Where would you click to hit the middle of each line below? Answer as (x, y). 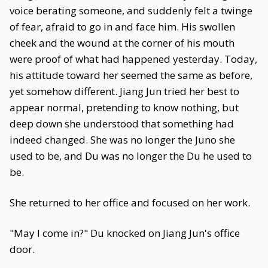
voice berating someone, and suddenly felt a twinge (131, 10)
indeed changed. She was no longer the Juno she (122, 140)
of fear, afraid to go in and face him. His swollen (122, 27)
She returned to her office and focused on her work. (130, 202)
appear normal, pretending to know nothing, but (124, 107)
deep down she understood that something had (122, 124)
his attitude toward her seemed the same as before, (131, 75)
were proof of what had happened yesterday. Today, (133, 59)
